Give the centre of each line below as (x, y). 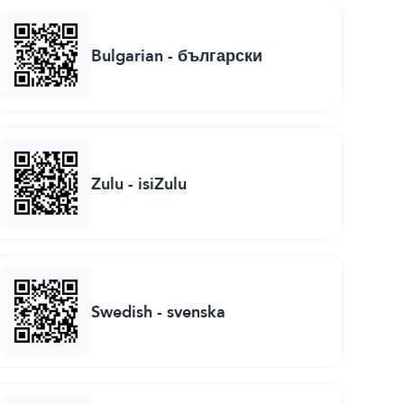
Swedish (122, 311)
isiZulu (163, 183)
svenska (197, 311)
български (220, 55)
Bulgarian (128, 55)
